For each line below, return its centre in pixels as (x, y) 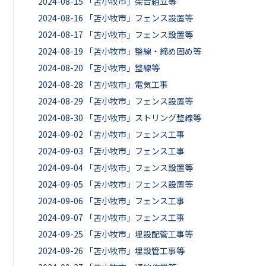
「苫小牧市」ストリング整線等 (143, 118)
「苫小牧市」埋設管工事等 (135, 251)
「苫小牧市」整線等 (122, 68)
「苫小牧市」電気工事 (126, 84)
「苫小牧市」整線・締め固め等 (143, 51)
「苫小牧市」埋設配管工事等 (139, 234)
